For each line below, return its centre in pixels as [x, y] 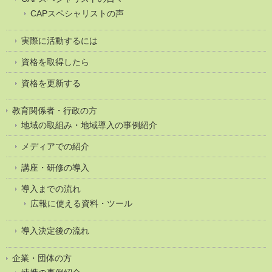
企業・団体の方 [42, 258]
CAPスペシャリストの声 [77, 13]
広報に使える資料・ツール [81, 203]
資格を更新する [51, 83]
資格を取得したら [55, 62]
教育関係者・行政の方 [55, 110]
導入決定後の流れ [55, 230]
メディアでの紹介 [55, 146]
